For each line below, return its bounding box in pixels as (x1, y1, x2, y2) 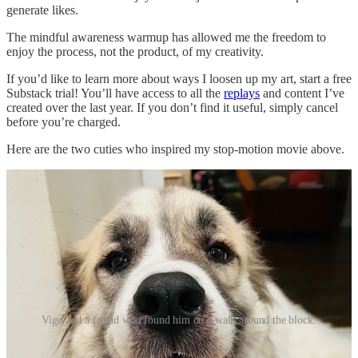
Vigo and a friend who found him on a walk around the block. (42, 313, 316, 326)
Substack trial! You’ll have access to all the (6, 86, 224, 100)
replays (224, 86, 260, 100)
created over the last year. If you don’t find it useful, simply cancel (6, 100, 338, 114)
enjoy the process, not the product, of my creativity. (6, 44, 264, 58)
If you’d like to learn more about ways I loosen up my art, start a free (6, 71, 352, 86)
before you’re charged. (6, 114, 121, 129)
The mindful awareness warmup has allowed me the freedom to (6, 30, 326, 44)
